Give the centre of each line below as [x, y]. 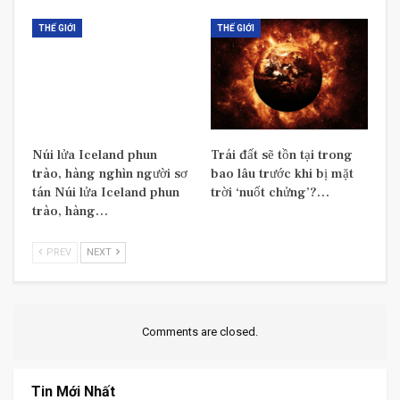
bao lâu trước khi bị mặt [282, 173]
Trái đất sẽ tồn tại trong [282, 154]
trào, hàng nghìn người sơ [110, 173]
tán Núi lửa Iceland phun [106, 192]
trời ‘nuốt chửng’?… [270, 192]
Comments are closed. [200, 331]
